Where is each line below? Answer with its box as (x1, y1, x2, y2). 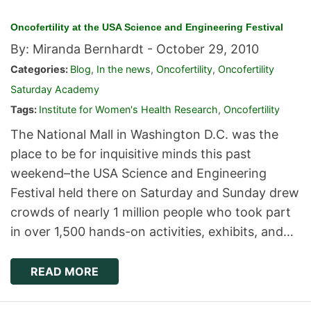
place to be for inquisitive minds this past (10, 146, 251, 162)
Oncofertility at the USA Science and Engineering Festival (10, 22, 283, 33)
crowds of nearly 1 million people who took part (10, 205, 291, 220)
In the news (96, 63, 151, 76)
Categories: (10, 63, 70, 76)
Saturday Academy (10, 83, 99, 96)
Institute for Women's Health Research (39, 103, 218, 116)
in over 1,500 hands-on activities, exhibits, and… (10, 224, 294, 239)
